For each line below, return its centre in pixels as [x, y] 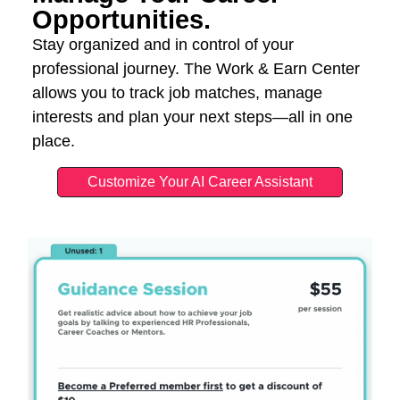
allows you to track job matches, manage [177, 93]
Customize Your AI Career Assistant [200, 181]
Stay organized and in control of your [162, 45]
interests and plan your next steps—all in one [192, 117]
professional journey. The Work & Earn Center [196, 69]
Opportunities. [121, 20]
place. [53, 142]
